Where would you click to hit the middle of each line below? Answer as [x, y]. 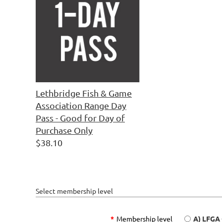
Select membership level [74, 191]
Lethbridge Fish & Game [84, 93]
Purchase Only [64, 130]
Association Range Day [81, 105]
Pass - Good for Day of [80, 118]
